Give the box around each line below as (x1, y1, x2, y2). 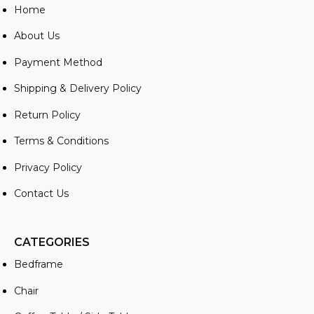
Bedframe (14, 258, 63, 271)
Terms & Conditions (14, 135, 109, 148)
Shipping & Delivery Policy (14, 82, 142, 95)
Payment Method (14, 55, 102, 69)
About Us (14, 29, 60, 43)
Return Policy (14, 108, 81, 121)
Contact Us (14, 187, 69, 200)
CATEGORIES (14, 235, 90, 250)
